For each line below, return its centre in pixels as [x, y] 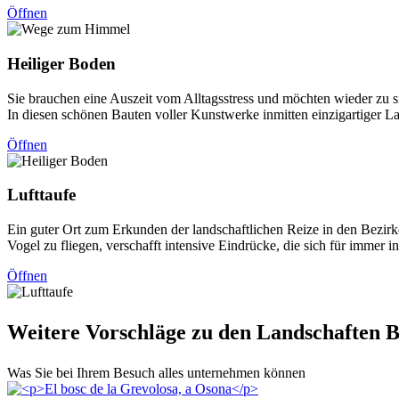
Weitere [46, 333]
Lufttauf [38, 195]
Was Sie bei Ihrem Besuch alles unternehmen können [156, 373]
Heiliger [36, 64]
